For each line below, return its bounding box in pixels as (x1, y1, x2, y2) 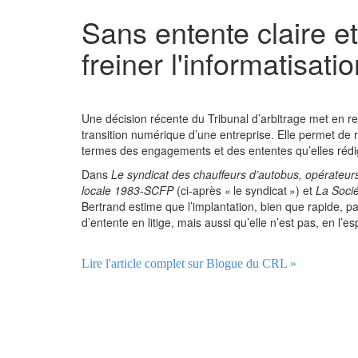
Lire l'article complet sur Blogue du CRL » (82, 257, 296, 270)
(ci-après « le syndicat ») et (173, 182, 316, 198)
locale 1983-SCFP (82, 182, 173, 198)
